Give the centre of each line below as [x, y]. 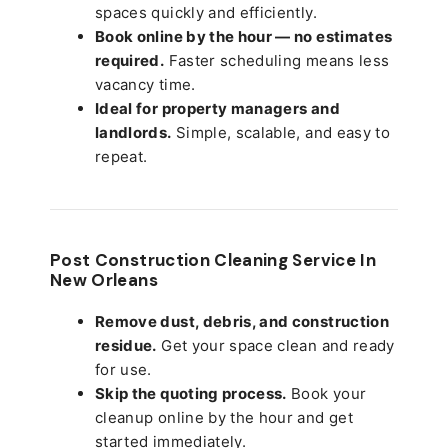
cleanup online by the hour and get [224, 417]
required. [130, 60]
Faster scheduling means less [277, 60]
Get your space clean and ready [275, 345]
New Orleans [104, 279]
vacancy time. [145, 84]
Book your [326, 393]
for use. [123, 369]
